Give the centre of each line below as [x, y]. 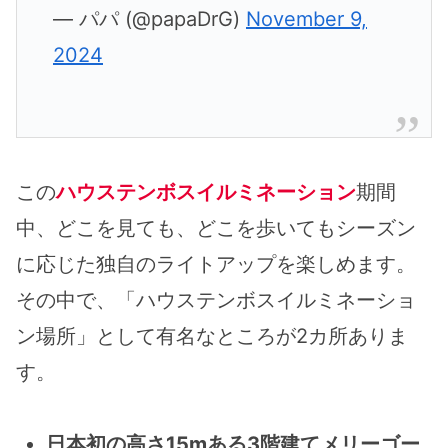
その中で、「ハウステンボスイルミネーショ [216, 299]
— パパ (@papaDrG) [149, 18]
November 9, [306, 18]
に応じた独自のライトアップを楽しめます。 [216, 263]
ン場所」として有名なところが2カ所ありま [212, 335]
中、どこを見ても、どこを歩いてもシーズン [216, 227]
